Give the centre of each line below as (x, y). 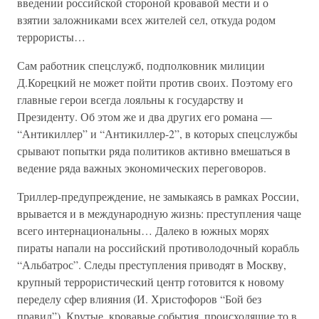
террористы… (51, 37)
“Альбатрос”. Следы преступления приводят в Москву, (152, 265)
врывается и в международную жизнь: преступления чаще (159, 213)
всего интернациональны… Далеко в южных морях (143, 230)
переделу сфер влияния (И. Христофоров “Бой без (139, 299)
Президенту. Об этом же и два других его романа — (145, 116)
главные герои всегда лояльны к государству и (130, 99)
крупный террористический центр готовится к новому (151, 282)
